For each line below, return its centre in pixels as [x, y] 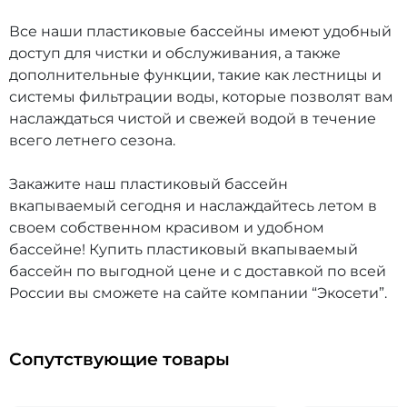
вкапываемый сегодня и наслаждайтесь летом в [193, 206]
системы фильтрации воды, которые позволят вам [201, 97]
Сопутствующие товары [119, 360]
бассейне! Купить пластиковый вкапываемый [184, 250]
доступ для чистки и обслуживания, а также [175, 54]
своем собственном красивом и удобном [167, 228]
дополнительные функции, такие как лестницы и [195, 75]
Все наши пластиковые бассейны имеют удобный [200, 32]
